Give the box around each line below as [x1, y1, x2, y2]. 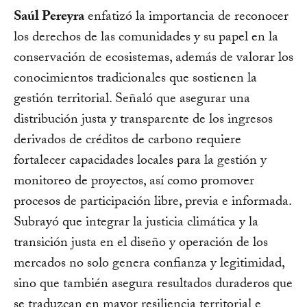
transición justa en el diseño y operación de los [14, 232, 268, 256]
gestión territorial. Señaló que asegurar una [14, 88, 250, 112]
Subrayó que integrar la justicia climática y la [14, 211, 258, 235]
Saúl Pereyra [14, 5, 84, 29]
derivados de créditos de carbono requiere [14, 129, 241, 153]
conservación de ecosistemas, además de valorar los [14, 47, 293, 71]
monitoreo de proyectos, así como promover [14, 170, 254, 194]
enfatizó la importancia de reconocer [84, 5, 288, 29]
